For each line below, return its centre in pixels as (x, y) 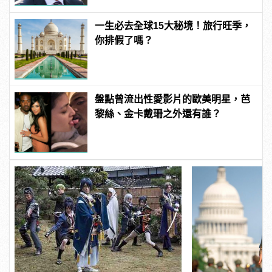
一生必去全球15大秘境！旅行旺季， (173, 26)
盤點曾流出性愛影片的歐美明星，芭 (173, 100)
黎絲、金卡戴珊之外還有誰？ (158, 114)
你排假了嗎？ (124, 41)
